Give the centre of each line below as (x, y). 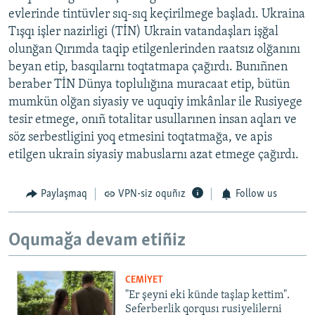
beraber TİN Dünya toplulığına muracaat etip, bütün (149, 85)
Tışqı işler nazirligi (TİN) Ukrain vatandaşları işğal (143, 32)
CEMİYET (144, 281)
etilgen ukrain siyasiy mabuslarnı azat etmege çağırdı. (154, 155)
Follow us (256, 194)
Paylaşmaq (64, 194)
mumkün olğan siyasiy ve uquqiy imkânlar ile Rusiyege (155, 103)
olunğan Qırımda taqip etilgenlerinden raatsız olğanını (154, 50)
